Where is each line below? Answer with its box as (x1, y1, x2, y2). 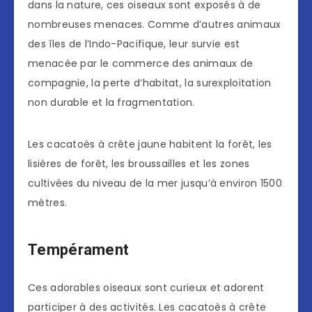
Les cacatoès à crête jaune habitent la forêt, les (28, 137, 272, 152)
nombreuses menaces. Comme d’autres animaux (28, 17, 281, 32)
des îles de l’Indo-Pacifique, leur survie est (28, 37, 240, 52)
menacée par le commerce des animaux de (28, 56, 253, 71)
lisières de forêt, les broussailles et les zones (28, 157, 250, 171)
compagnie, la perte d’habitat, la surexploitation (28, 76, 272, 91)
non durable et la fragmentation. (28, 95, 195, 110)
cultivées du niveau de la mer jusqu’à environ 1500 (28, 176, 282, 191)
